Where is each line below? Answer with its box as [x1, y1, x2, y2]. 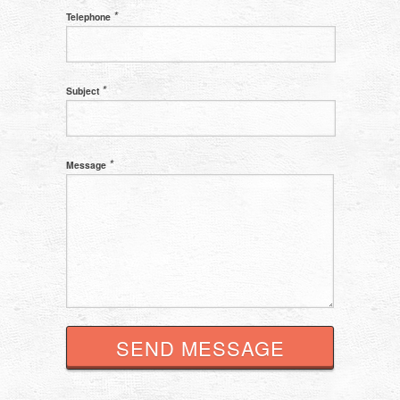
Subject [66, 84, 102, 98]
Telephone [66, 10, 113, 24]
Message [66, 158, 109, 172]
